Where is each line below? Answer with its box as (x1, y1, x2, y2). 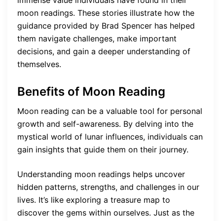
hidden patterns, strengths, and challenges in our (17, 182, 199, 192)
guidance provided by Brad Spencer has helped (17, 21, 195, 31)
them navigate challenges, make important (17, 34, 177, 44)
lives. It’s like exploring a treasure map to (17, 194, 170, 205)
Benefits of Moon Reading (17, 84, 165, 99)
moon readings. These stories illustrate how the (17, 8, 194, 18)
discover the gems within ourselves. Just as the (17, 207, 194, 218)
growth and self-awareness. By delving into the (17, 118, 193, 129)
